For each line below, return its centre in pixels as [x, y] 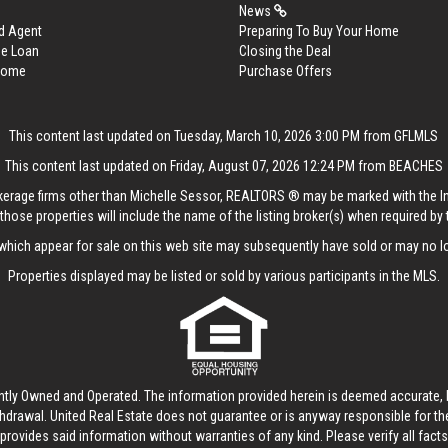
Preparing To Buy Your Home [319, 31]
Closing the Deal [285, 51]
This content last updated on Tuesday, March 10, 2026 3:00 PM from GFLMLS [224, 136]
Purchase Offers [285, 71]
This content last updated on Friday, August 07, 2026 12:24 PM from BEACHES [223, 166]
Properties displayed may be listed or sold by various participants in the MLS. [223, 276]
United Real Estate [101, 416]
